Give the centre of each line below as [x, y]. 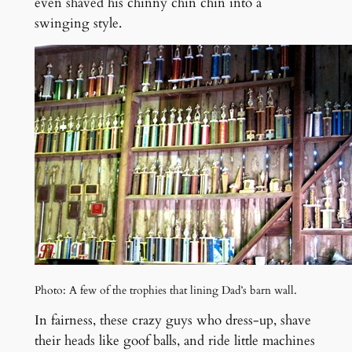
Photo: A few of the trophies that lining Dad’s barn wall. [165, 290]
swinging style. [78, 23]
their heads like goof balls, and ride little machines [174, 341]
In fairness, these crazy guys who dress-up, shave [172, 321]
